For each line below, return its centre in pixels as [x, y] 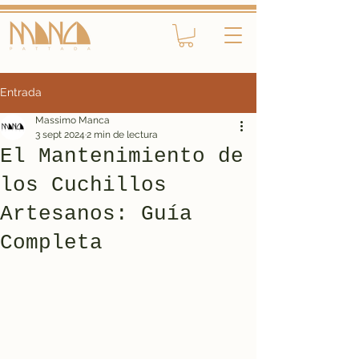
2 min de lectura [122, 134]
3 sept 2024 [60, 134]
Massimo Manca [73, 120]
